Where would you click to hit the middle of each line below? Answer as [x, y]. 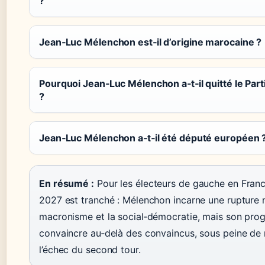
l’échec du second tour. [90, 250]
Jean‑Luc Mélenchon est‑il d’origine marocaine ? [151, 42]
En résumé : [67, 183]
